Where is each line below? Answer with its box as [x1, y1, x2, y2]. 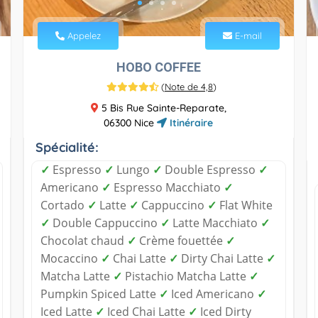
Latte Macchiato [169, 214, 261, 231]
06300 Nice [104, 116, 158, 129]
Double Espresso [161, 161, 258, 177]
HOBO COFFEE [116, 59, 201, 75]
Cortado [40, 197, 87, 213]
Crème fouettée [136, 232, 226, 248]
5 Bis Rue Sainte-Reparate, [98, 101, 226, 114]
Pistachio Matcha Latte [121, 268, 249, 284]
